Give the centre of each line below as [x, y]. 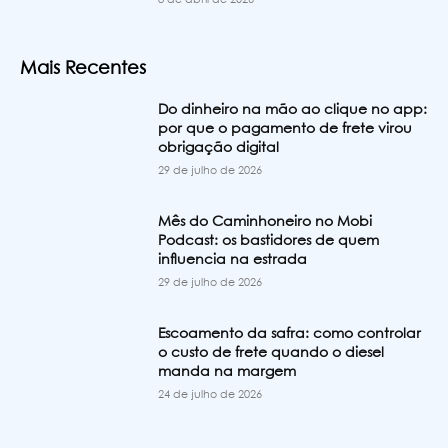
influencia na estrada [233, 260]
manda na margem [227, 371]
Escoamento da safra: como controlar [290, 333]
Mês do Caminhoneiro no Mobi [265, 222]
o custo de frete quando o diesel [271, 352]
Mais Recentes [83, 69]
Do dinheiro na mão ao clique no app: [293, 110]
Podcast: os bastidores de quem [269, 241]
